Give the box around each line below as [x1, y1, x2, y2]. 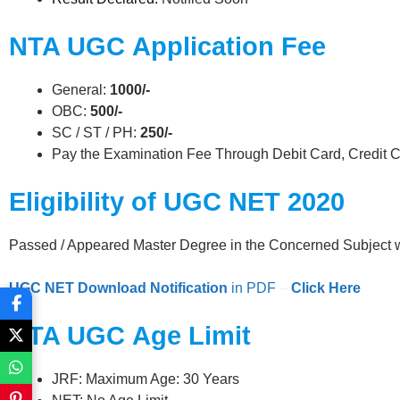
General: [52, 81, 110, 97]
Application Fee [132, 31, 326, 61]
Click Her [291, 279, 353, 296]
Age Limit [132, 321, 251, 350]
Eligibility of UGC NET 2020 [9, 187, 345, 216]
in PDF [228, 279, 276, 296]
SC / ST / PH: [52, 124, 140, 140]
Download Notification [78, 279, 228, 296]
